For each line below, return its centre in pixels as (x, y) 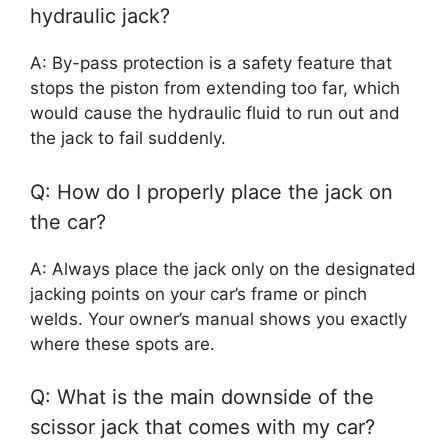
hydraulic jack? (100, 16)
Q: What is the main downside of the (202, 397)
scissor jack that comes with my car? (202, 427)
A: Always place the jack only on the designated (223, 268)
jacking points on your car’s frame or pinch (198, 293)
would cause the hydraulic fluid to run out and (215, 113)
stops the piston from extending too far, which (215, 88)
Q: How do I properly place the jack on (211, 191)
